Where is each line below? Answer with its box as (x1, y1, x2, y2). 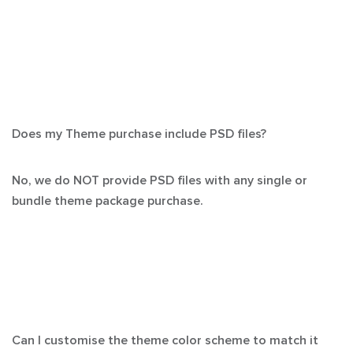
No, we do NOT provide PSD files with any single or (12, 174, 307, 187)
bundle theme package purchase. (12, 195, 203, 207)
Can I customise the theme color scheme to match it (12, 334, 318, 347)
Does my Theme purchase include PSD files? (12, 128, 266, 140)
